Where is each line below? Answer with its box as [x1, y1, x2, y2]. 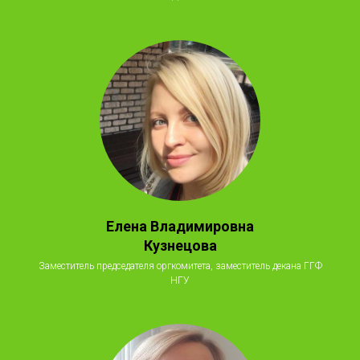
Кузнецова [143, 236, 217, 254]
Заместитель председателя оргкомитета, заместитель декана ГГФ [38, 260, 322, 272]
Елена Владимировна [106, 217, 254, 235]
